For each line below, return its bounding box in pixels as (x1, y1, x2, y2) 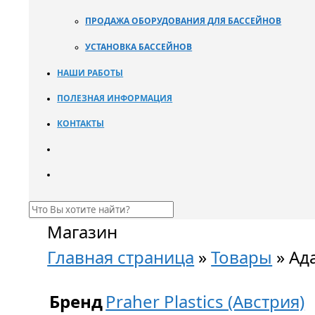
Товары (211, 245, 273, 269)
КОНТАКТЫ (57, 117, 105, 129)
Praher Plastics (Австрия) (105, 290, 305, 313)
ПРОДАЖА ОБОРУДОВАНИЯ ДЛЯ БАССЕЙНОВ (85, 15, 282, 27)
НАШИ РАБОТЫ (57, 67, 124, 79)
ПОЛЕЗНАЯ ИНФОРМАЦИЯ (57, 92, 173, 104)
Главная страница (47, 245, 195, 269)
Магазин (47, 220, 118, 243)
